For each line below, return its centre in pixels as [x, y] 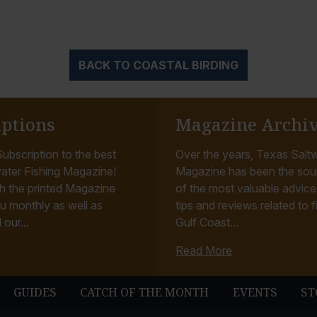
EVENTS [255, 293]
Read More [204, 251]
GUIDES [35, 293]
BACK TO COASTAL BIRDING [158, 65]
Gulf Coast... [207, 223]
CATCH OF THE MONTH [145, 293]
